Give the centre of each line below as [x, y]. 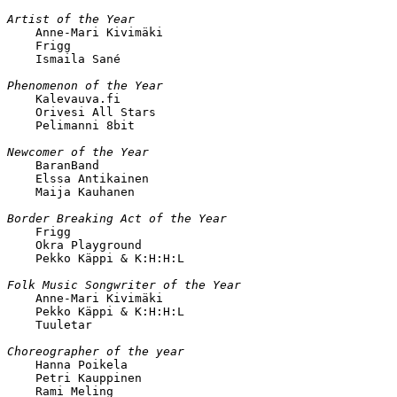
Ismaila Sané [64, 58]
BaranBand [53, 165]
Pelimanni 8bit [71, 125]
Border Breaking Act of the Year [117, 218]
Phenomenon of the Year [85, 85]
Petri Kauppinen [74, 378]
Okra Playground [74, 245]
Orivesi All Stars [82, 112]
